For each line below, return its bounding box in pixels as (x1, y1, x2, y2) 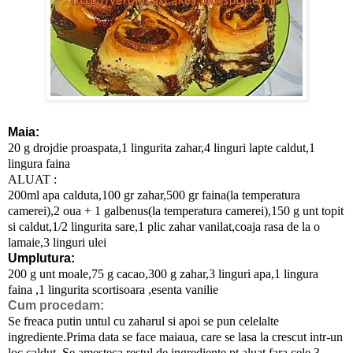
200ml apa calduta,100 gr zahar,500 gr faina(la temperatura (8, 188, 300, 202)
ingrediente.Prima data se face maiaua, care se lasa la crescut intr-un (8, 329, 343, 344)
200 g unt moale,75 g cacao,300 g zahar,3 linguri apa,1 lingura (8, 266, 318, 281)
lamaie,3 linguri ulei (8, 235, 106, 249)
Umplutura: (8, 251, 75, 265)
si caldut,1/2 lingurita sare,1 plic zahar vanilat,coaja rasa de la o (8, 219, 320, 233)
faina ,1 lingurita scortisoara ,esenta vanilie (8, 282, 218, 296)
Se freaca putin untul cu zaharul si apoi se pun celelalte (8, 314, 279, 328)
